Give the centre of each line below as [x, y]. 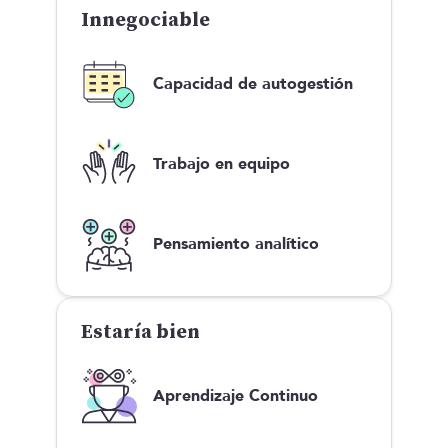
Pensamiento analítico [236, 243]
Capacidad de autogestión [253, 83]
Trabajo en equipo [221, 163]
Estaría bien [140, 332]
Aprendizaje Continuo [235, 395]
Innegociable [145, 20]
